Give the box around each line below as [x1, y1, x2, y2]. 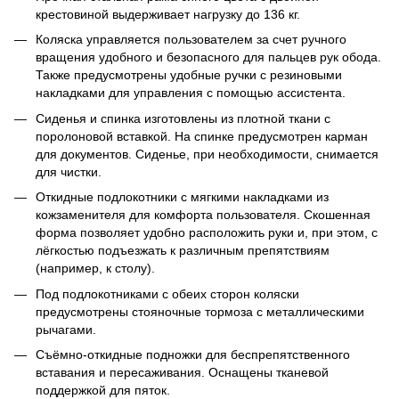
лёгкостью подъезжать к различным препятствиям [36, 243, 330, 258]
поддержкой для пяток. [36, 382, 170, 397]
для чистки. [36, 164, 102, 179]
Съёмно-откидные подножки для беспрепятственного [36, 346, 350, 362]
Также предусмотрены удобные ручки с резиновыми [36, 68, 342, 83]
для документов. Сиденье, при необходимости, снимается [36, 146, 379, 161]
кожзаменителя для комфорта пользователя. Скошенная [36, 208, 370, 223]
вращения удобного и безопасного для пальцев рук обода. [36, 50, 381, 65]
